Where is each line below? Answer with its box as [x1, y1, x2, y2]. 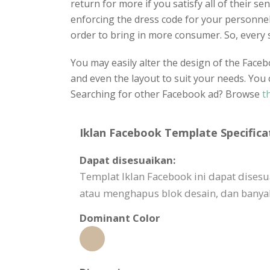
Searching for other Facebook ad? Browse [71, 87, 260, 101]
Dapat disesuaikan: [80, 152, 176, 167]
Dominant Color [80, 210, 160, 225]
